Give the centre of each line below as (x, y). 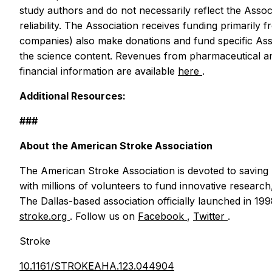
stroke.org (45, 216)
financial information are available (99, 71)
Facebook (162, 216)
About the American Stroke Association (116, 145)
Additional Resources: (73, 96)
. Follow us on (104, 216)
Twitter (210, 216)
